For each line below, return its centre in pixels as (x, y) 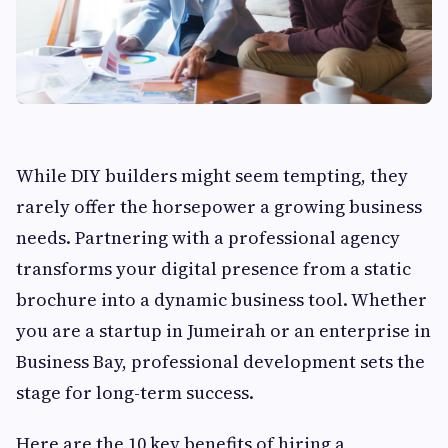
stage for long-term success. (135, 393)
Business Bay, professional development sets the (220, 362)
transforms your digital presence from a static (213, 269)
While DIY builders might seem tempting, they (212, 176)
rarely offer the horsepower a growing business (219, 207)
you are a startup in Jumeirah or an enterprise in (223, 331)
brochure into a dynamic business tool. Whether (221, 300)
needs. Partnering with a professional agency (208, 238)
